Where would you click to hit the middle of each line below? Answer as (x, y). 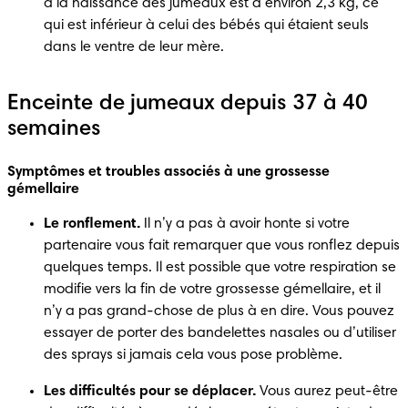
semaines (54, 129)
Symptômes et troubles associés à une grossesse (168, 172)
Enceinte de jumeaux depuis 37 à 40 (188, 103)
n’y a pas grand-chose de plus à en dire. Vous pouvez (219, 311)
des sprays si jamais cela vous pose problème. (193, 355)
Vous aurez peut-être (327, 391)
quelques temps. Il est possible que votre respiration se (220, 267)
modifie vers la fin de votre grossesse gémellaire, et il (212, 289)
